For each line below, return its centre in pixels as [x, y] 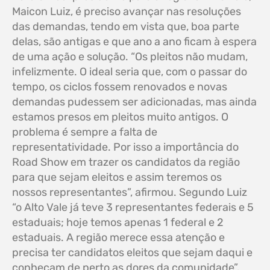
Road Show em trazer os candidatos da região [126, 162]
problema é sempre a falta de [85, 132]
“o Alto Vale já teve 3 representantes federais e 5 [133, 208]
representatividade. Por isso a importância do [125, 147]
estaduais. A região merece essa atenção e [118, 238]
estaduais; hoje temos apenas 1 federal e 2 [118, 223]
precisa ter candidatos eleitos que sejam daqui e [132, 253]
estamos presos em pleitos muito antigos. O [120, 117]
